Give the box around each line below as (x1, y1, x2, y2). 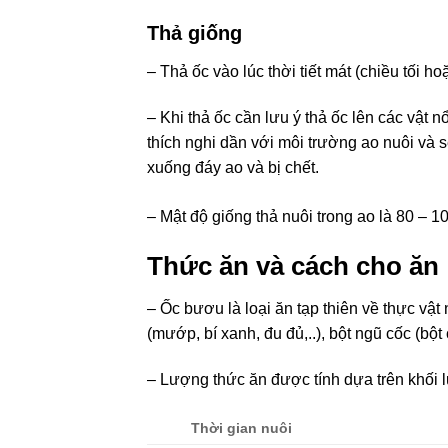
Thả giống (147, 22, 242, 45)
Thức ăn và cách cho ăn (147, 252, 446, 281)
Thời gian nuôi (191, 420, 293, 437)
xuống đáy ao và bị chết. (147, 159, 327, 177)
